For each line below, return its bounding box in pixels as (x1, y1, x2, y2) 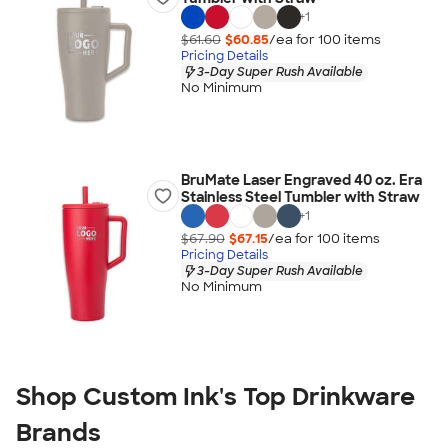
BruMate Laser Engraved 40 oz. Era (180, 171, 422, 189)
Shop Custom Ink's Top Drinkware (16, 381, 415, 412)
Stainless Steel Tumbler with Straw (180, 188, 420, 206)
